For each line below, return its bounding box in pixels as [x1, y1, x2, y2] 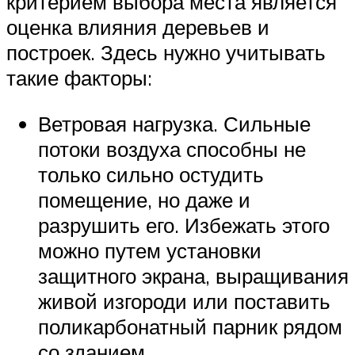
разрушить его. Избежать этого [38, 212, 330, 238]
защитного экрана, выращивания [38, 262, 349, 288]
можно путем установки [38, 237, 261, 263]
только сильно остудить [38, 161, 264, 187]
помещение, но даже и [38, 186, 250, 212]
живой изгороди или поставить [38, 288, 330, 314]
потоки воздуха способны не [38, 136, 306, 162]
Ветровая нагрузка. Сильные [38, 110, 311, 136]
